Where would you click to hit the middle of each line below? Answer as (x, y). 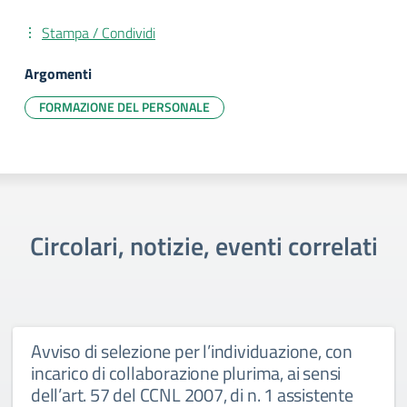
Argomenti (58, 74)
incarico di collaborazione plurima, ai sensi (186, 373)
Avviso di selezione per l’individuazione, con (192, 351)
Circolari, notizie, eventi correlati (203, 246)
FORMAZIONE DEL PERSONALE (124, 107)
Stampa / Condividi (99, 33)
